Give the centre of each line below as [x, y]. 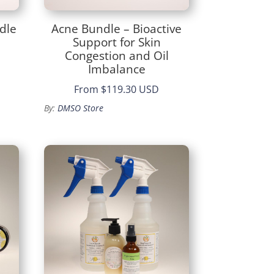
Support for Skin [117, 42]
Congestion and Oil [117, 55]
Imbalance [117, 69]
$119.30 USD [130, 90]
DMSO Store [81, 108]
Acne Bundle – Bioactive [117, 28]
